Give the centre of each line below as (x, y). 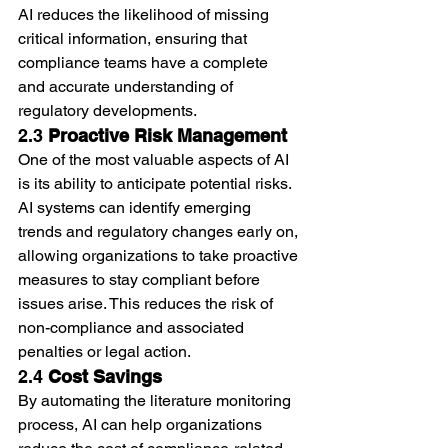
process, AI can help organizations (142, 424)
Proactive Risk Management (167, 135)
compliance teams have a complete (145, 62)
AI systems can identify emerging (136, 207)
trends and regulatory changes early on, (160, 231)
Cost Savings (105, 376)
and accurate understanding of (127, 86)
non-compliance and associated (133, 327)
